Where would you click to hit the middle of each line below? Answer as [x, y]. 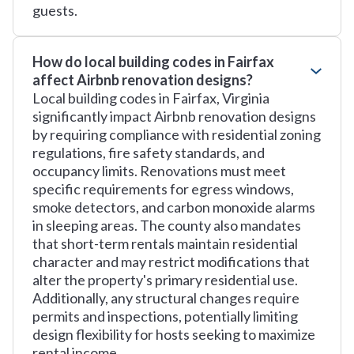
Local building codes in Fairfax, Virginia [151, 98]
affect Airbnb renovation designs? [143, 80]
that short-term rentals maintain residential [165, 243]
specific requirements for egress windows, [163, 189]
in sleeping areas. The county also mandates [167, 225]
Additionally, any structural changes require [166, 298]
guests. [55, 10]
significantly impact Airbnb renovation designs [174, 116]
